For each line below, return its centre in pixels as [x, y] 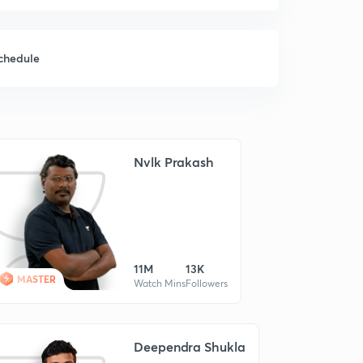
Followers [207, 283]
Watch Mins [160, 283]
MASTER [36, 279]
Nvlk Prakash [174, 162]
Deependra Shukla [190, 346]
